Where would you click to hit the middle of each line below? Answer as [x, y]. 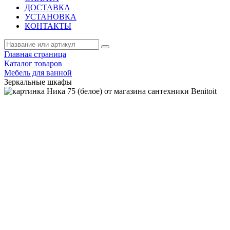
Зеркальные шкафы [38, 82]
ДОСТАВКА [47, 7]
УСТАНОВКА [51, 17]
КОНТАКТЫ [48, 26]
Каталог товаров [33, 63]
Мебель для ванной [38, 73]
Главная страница [35, 54]
